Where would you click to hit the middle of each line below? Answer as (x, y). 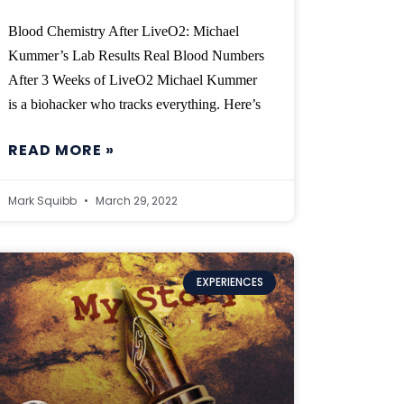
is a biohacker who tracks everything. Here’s (135, 105)
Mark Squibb (44, 201)
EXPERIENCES (230, 282)
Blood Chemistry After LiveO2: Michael (124, 32)
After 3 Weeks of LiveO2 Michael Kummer (133, 80)
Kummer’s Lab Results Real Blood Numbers (137, 56)
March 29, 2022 (136, 201)
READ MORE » (62, 151)
